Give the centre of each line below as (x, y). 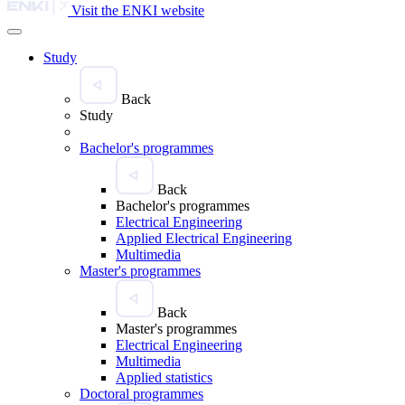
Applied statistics (164, 377)
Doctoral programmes (141, 393)
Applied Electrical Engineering (204, 238)
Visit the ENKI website (138, 10)
